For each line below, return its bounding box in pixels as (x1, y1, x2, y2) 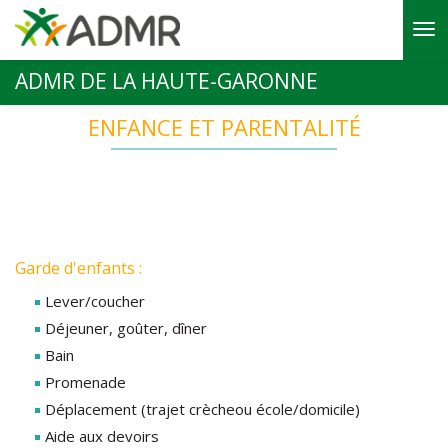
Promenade (45, 372, 126, 392)
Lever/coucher (45, 291, 145, 311)
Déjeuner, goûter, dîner (45, 318, 207, 338)
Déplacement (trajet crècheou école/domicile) (45, 399, 360, 419)
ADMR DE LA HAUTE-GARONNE (15, 67, 318, 95)
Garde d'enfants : (15, 257, 146, 279)
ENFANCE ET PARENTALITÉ (87, 112, 361, 142)
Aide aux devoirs (45, 426, 159, 446)
